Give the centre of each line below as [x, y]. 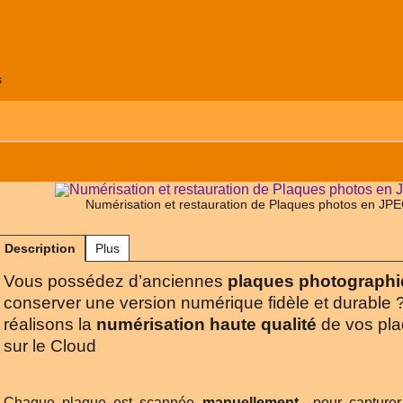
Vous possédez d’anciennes [116, 281]
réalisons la [50, 324]
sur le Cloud [50, 346]
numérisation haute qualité [206, 324]
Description [40, 248]
